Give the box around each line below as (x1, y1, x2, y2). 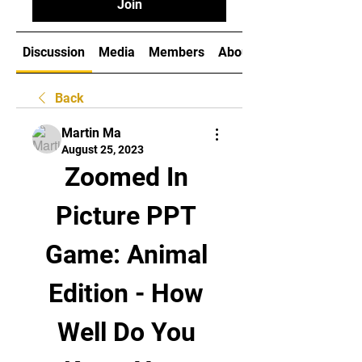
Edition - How (48, 278, 204, 309)
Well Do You (57, 317, 196, 347)
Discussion (23, 44, 86, 60)
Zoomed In (64, 162, 188, 192)
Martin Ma (61, 125, 121, 141)
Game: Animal (44, 239, 208, 270)
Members (148, 44, 204, 60)
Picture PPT (56, 200, 196, 231)
